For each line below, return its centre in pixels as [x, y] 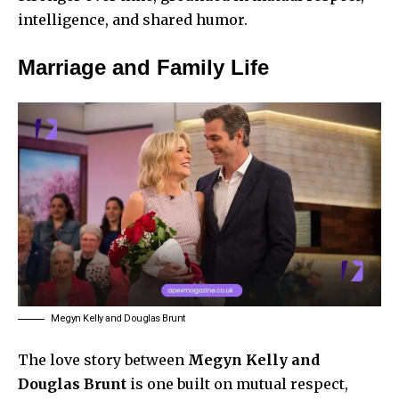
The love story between [103, 359]
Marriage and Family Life [143, 67]
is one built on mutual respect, [237, 383]
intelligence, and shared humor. [133, 19]
